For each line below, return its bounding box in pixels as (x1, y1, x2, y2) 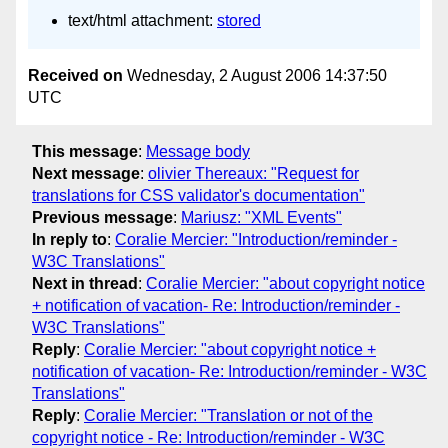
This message (32, 143, 138, 161)
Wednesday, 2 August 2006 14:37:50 (123, 66, 387, 84)
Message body (146, 143, 250, 161)
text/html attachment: (68, 12, 217, 30)
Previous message (32, 209, 173, 227)
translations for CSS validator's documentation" (32, 187, 365, 205)
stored (217, 12, 261, 30)
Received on (28, 66, 123, 84)
